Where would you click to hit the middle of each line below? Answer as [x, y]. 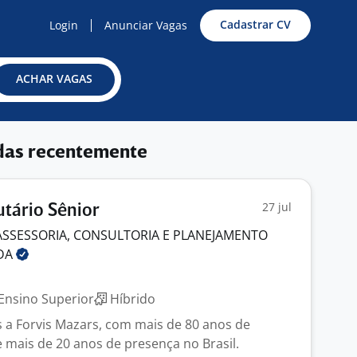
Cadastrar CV [255, 24]
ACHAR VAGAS [54, 78]
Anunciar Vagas [146, 25]
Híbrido [131, 299]
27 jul [277, 207]
